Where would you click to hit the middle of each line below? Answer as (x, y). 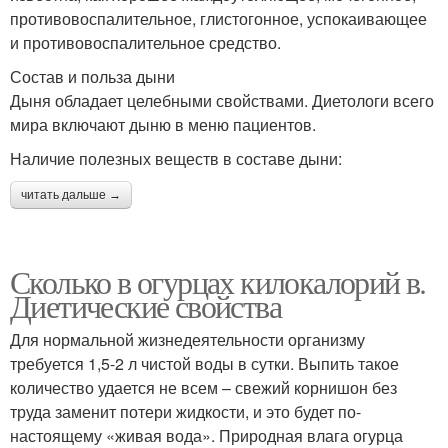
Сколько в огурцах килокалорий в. (218, 281)
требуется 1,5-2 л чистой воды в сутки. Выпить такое (204, 363)
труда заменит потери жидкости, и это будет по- (185, 411)
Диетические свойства (145, 305)
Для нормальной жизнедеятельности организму (187, 339)
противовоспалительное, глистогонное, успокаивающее (218, 18)
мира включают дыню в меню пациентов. (163, 124)
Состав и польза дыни (92, 76)
